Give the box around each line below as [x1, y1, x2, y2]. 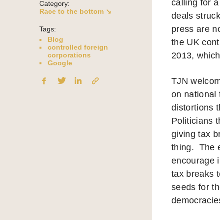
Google [48, 59, 72, 67]
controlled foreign [48, 43, 108, 52]
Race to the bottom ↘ [39, 7, 111, 16]
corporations [48, 51, 91, 59]
